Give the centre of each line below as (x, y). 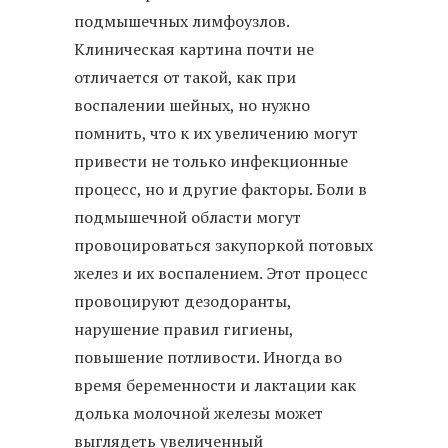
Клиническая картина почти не (194, 48)
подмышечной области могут (187, 216)
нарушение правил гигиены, (183, 328)
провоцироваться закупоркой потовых (223, 244)
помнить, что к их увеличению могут (216, 132)
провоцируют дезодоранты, (182, 300)
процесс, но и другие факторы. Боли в (220, 188)
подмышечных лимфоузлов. (181, 20)
